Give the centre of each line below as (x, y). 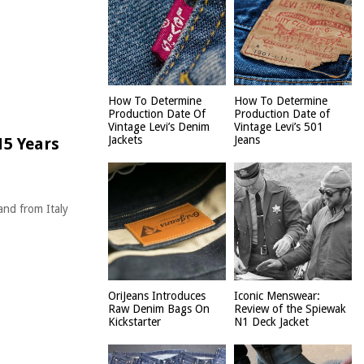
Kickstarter (134, 322)
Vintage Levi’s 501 (279, 127)
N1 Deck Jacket (271, 322)
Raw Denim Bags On (159, 309)
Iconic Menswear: (277, 296)
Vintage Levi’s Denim (159, 127)
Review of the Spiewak (290, 309)
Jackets (125, 140)
